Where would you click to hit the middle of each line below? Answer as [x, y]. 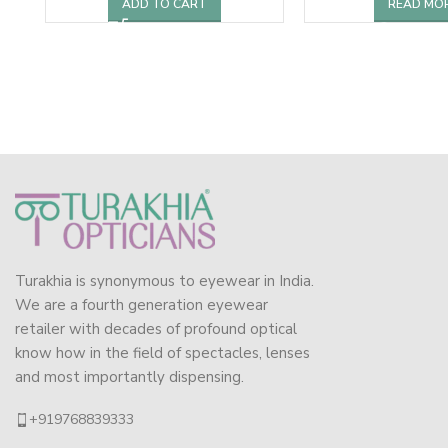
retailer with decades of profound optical [156, 328]
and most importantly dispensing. [129, 376]
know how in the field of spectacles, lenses [162, 352]
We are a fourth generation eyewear [141, 304]
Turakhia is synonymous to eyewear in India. [164, 280]
